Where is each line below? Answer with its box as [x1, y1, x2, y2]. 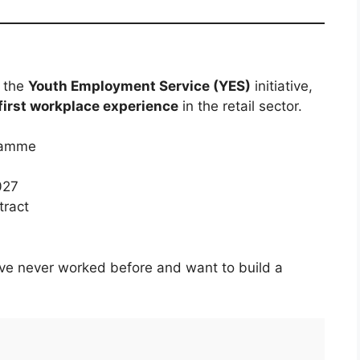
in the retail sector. [178, 97, 302, 114]
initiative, [251, 77, 313, 94]
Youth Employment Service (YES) [28, 77, 251, 94]
